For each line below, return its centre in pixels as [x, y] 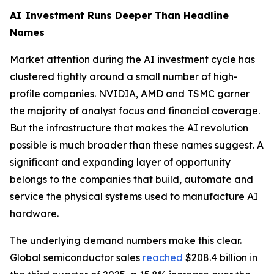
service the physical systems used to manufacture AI [134, 196]
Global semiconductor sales [76, 257]
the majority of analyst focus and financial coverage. [135, 110]
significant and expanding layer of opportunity [120, 162]
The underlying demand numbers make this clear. [126, 240]
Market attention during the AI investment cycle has [132, 59]
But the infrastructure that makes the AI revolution [129, 128]
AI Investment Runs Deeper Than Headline [119, 15]
